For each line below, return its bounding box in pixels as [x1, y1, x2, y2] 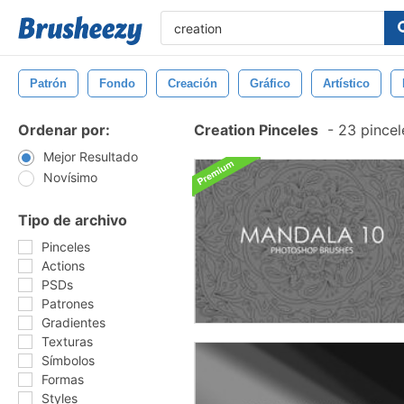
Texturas [41, 334, 93, 349]
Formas [41, 372, 84, 387]
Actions [41, 258, 85, 273]
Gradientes [41, 315, 106, 330]
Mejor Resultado [43, 149, 138, 164]
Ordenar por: [18, 121, 110, 139]
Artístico [323, 77, 370, 90]
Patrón [30, 77, 67, 90]
